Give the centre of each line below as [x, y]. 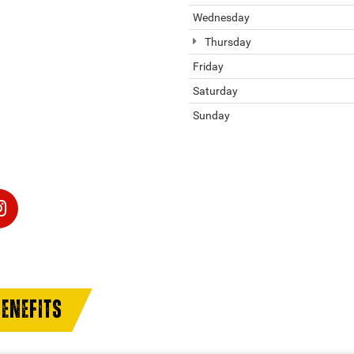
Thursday [227, 42]
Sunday [211, 115]
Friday [208, 66]
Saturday [215, 91]
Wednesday [221, 17]
